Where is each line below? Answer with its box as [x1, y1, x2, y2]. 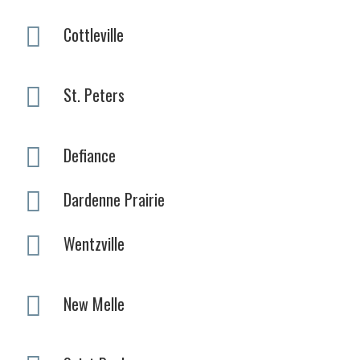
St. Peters [63, 82, 125, 107]
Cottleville [63, 22, 124, 47]
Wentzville [63, 231, 125, 256]
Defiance [63, 142, 116, 167]
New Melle [63, 291, 125, 316]
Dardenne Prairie [63, 186, 165, 211]
